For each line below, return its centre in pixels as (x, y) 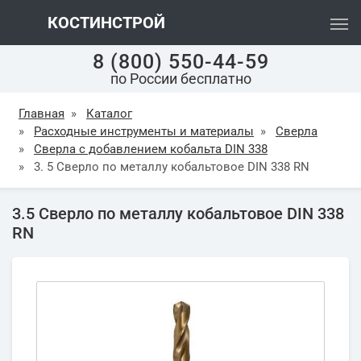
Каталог (109, 114)
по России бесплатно (180, 79)
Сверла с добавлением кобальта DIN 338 (151, 149)
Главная (41, 114)
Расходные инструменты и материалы (144, 131)
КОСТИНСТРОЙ (104, 23)
